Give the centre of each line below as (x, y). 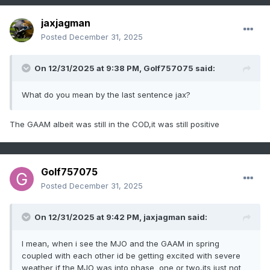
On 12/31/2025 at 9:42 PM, (89, 217)
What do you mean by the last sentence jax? (106, 95)
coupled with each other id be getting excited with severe (131, 256)
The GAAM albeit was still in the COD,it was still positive (115, 124)
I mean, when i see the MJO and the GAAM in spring (121, 244)
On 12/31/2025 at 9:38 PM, (89, 68)
